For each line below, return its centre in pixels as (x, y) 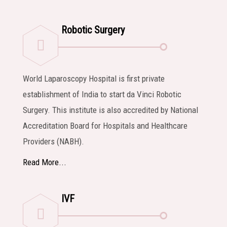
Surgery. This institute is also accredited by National (110, 110)
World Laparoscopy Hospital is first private (94, 78)
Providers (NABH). (53, 141)
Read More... (45, 162)
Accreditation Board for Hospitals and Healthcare (105, 125)
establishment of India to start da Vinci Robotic (102, 94)
